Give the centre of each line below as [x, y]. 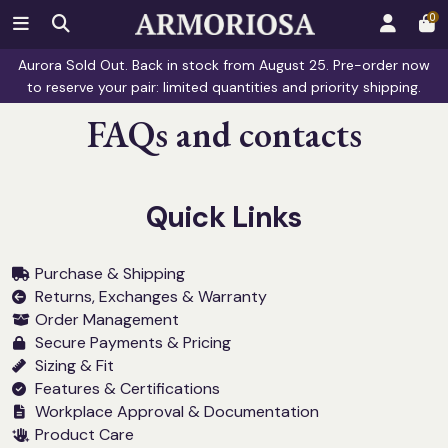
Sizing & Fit [74, 365]
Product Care [84, 434]
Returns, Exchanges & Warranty [151, 296]
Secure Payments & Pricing [133, 342]
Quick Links [224, 216]
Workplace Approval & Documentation [177, 411]
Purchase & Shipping [110, 273]
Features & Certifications [127, 388]
